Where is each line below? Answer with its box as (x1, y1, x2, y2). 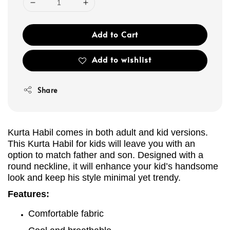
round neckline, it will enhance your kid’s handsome (8, 161, 218, 171)
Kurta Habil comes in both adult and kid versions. (8, 127, 208, 138)
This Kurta (8, 138, 52, 149)
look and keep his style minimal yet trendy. (8, 172, 181, 183)
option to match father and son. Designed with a (8, 149, 203, 160)
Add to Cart (92, 28, 138, 40)
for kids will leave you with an (76, 138, 195, 149)
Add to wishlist (92, 54, 151, 65)
